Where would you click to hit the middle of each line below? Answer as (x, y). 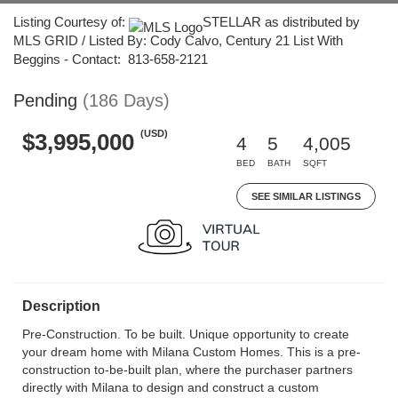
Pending (45, 100)
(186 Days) (126, 100)
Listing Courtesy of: (71, 22)
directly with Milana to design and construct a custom (171, 387)
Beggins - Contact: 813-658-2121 (111, 59)
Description (61, 306)
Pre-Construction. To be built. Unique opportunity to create (186, 334)
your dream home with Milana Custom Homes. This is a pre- (191, 352)
